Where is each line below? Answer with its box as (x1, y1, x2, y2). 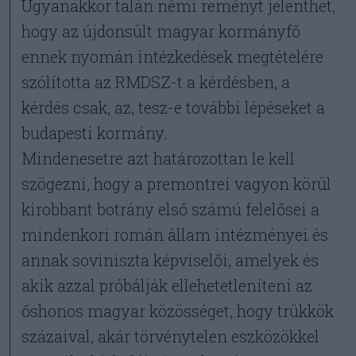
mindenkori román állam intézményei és (21, 224, 329, 245)
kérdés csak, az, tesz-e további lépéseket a (21, 97, 326, 118)
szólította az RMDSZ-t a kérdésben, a (21, 72, 291, 92)
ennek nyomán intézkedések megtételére (21, 46, 324, 67)
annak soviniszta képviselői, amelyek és (21, 250, 319, 270)
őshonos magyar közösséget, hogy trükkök (21, 300, 335, 321)
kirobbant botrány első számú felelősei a (21, 199, 320, 219)
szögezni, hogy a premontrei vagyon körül (21, 173, 332, 194)
